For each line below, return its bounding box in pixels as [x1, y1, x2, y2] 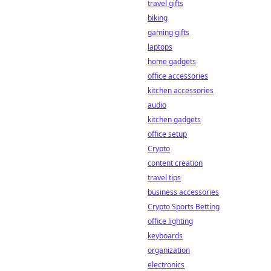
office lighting [148, 216, 193, 226]
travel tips [148, 172, 181, 183]
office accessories [148, 71, 208, 81]
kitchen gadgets [148, 114, 201, 125]
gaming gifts [148, 27, 189, 38]
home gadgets [148, 56, 196, 67]
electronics [148, 260, 184, 270]
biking [148, 13, 168, 23]
